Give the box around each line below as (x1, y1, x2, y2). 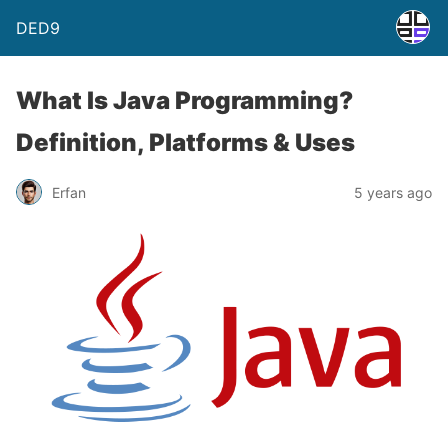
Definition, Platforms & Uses (16, 128, 355, 157)
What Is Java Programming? (16, 86, 353, 115)
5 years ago (354, 183, 432, 201)
